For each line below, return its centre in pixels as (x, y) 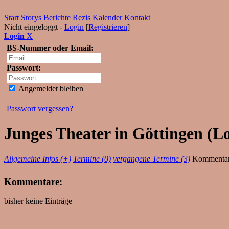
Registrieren (108, 27)
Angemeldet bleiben (50, 89)
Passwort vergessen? (40, 109)
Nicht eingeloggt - (34, 27)
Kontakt (137, 18)
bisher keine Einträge (38, 201)
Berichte (57, 18)
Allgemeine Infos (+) (38, 158)
